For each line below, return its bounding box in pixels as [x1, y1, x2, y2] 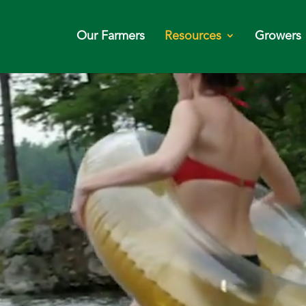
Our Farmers [76, 30, 145, 43]
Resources [165, 30, 221, 43]
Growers [255, 30, 301, 43]
